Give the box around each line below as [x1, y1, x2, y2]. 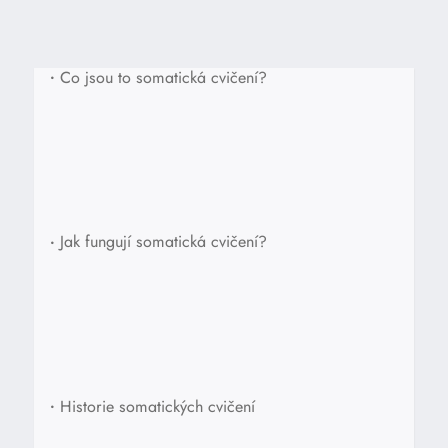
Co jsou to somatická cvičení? [59, 65, 267, 89]
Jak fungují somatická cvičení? [59, 230, 267, 254]
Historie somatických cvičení [59, 394, 255, 418]
